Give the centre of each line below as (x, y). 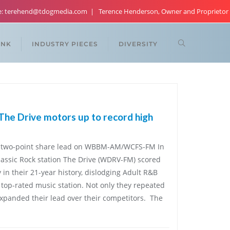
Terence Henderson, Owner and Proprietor (164, 11)
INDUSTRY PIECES (65, 44)
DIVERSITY (138, 44)
